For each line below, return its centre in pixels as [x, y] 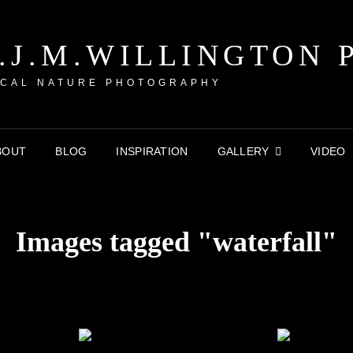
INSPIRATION [152, 151]
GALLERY [243, 151]
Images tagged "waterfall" [176, 242]
